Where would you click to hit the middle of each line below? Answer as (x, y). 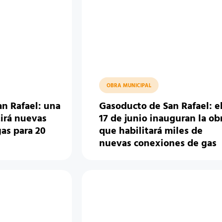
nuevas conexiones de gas (158, 144)
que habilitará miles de (151, 131)
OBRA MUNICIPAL (129, 86)
